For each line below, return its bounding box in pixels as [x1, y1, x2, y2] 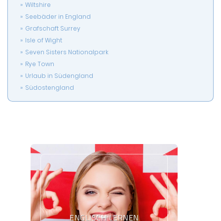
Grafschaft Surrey [25, 24, 80, 33]
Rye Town [25, 60, 54, 68]
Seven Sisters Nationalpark [25, 48, 109, 56]
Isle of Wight [25, 36, 62, 44]
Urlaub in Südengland [25, 72, 93, 80]
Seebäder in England [25, 12, 91, 21]
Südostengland [25, 83, 74, 92]
